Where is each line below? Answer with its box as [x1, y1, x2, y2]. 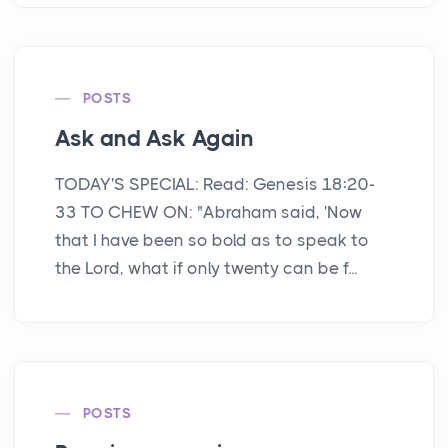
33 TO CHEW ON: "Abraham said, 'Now [55, 202, 363, 223]
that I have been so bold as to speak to [55, 230, 369, 251]
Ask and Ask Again [55, 125, 254, 153]
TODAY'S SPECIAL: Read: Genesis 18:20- [55, 174, 375, 195]
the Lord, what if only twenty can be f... [55, 258, 357, 279]
